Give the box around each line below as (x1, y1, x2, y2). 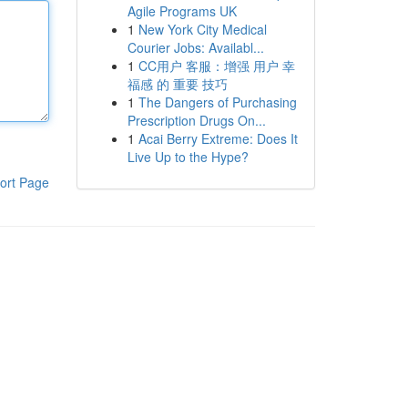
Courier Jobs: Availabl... (127, 38, 264, 56)
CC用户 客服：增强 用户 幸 (138, 56, 295, 75)
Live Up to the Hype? (127, 148, 249, 166)
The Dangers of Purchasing (138, 93, 297, 111)
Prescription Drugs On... (127, 111, 266, 129)
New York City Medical (138, 20, 267, 38)
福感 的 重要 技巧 (127, 75, 228, 93)
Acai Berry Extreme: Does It (138, 129, 298, 148)
